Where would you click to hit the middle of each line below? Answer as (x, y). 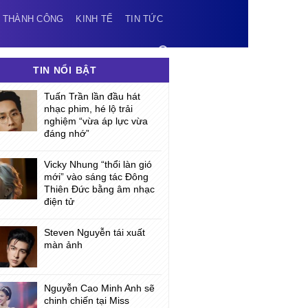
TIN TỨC (144, 19)
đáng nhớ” (66, 133)
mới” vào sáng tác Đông (96, 177)
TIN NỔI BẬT (65, 70)
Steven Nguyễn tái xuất (94, 232)
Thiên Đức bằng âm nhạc (99, 189)
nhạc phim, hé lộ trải (88, 109)
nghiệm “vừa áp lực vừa (96, 121)
